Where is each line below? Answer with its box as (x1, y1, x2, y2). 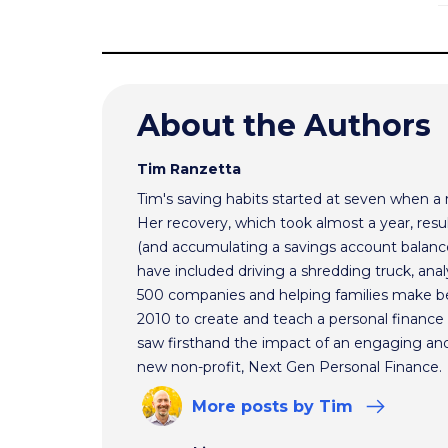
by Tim (288, 397, 358, 417)
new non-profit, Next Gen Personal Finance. (137, 358, 442, 377)
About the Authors (137, 107, 431, 145)
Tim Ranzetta (137, 160, 241, 179)
